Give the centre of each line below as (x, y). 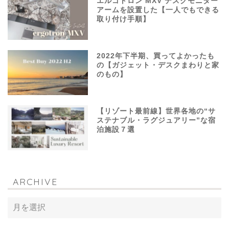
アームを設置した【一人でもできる (158, 10)
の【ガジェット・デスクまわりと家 (158, 65)
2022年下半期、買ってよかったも (156, 56)
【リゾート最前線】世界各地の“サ (156, 111)
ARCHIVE (35, 182)
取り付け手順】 (124, 19)
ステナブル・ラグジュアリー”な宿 (156, 121)
